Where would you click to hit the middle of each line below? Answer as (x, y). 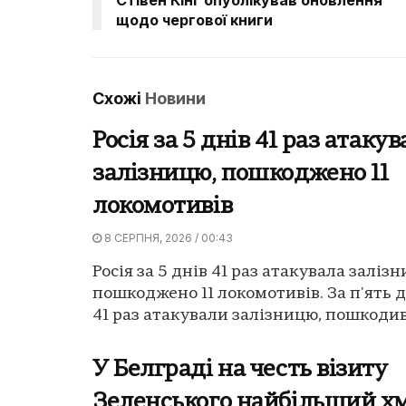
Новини (175, 98)
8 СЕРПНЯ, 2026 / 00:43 (167, 237)
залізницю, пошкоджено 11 (241, 174)
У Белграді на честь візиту (240, 370)
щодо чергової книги (194, 19)
